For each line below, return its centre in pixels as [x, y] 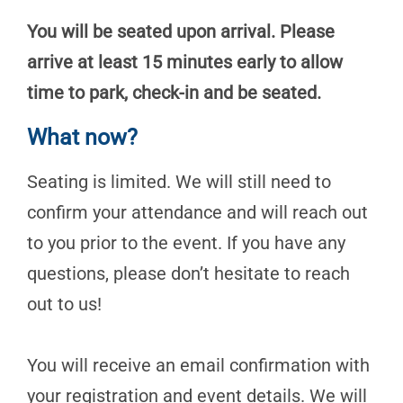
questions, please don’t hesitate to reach [188, 273]
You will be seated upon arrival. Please [181, 31]
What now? [82, 137]
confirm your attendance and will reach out [197, 212]
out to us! [64, 304]
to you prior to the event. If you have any [186, 243]
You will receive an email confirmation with [198, 365]
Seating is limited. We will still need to [179, 182]
